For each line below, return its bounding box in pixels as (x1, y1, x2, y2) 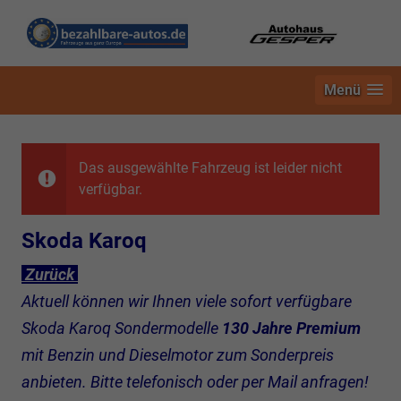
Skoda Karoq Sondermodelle (21, 318, 222, 337)
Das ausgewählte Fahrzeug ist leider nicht (79, 158, 342, 176)
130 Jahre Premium (222, 318, 361, 337)
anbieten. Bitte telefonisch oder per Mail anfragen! (21, 371, 369, 391)
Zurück (21, 264, 78, 284)
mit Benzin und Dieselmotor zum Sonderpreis (21, 345, 334, 364)
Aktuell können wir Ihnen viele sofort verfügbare (21, 291, 352, 311)
